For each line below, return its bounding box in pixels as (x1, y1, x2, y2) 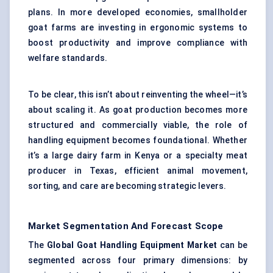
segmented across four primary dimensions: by (28, 255, 247, 266)
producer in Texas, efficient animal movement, (28, 166, 247, 176)
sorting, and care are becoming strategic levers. (28, 181, 227, 191)
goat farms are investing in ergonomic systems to (28, 23, 247, 33)
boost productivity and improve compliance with (28, 38, 247, 48)
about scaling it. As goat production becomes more (28, 105, 247, 115)
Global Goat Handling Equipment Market (47, 240, 218, 250)
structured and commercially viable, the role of (28, 120, 247, 130)
